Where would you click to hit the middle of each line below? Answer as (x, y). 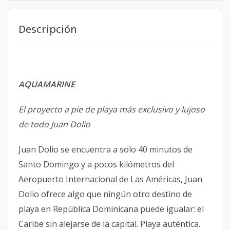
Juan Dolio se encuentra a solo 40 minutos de (106, 149)
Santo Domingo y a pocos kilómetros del (96, 164)
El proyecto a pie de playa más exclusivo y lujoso (112, 109)
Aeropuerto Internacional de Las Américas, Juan (110, 179)
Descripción (48, 29)
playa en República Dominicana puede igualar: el (111, 209)
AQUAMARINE (47, 84)
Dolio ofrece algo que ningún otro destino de (105, 194)
